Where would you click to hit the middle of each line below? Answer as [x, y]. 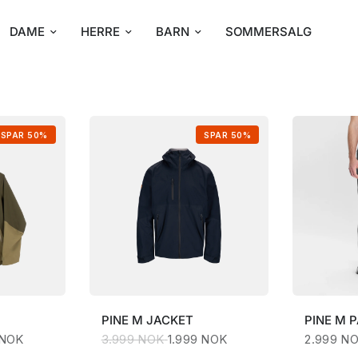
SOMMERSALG [269, 32]
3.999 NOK [133, 340]
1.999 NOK [197, 340]
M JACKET [162, 320]
